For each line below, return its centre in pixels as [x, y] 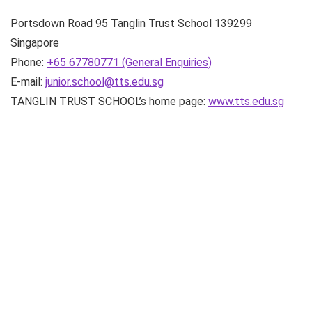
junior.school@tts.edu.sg [104, 82]
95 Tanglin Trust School [154, 23]
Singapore [35, 43]
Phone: [29, 62]
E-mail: [28, 82]
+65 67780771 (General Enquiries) [129, 62]
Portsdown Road [52, 23]
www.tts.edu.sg [246, 101]
